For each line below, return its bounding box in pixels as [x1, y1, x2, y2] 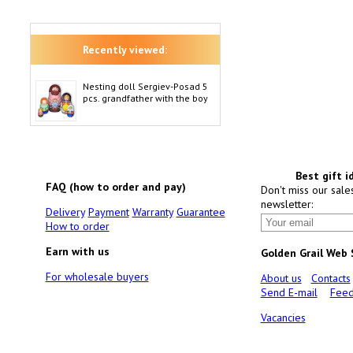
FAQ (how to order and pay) [45, 180, 186, 194]
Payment [87, 205, 129, 219]
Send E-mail [260, 285, 318, 299]
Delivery [45, 205, 85, 219]
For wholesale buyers [45, 269, 149, 284]
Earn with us [45, 244, 110, 258]
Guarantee [176, 205, 225, 219]
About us [260, 271, 302, 285]
